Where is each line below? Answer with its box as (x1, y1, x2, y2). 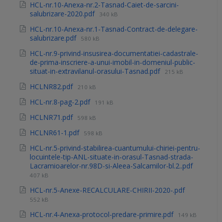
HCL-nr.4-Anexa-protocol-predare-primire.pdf (30, 210, 175, 220)
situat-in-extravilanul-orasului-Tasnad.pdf (30, 66, 162, 76)
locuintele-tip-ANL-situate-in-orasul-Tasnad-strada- (30, 152, 193, 162)
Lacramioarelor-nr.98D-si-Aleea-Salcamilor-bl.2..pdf (30, 161, 193, 171)
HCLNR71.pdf (30, 112, 75, 122)
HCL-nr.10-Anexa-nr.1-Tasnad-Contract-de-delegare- (30, 24, 198, 34)
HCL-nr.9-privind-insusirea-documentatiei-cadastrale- (30, 49, 198, 58)
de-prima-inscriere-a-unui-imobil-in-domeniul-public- (30, 57, 195, 67)
